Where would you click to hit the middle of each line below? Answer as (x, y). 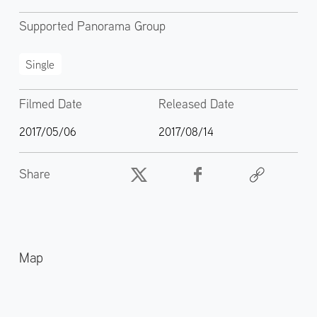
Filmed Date (50, 103)
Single (40, 64)
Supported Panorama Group (92, 26)
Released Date (196, 103)
